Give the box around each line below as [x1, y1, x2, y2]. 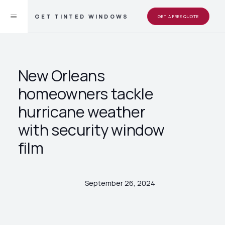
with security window [18, 119, 165, 140]
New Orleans [18, 65, 105, 86]
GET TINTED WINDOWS [35, 12, 129, 20]
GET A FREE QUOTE [158, 14, 199, 19]
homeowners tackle [18, 83, 154, 104]
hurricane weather [18, 101, 146, 122]
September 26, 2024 [84, 178, 155, 188]
